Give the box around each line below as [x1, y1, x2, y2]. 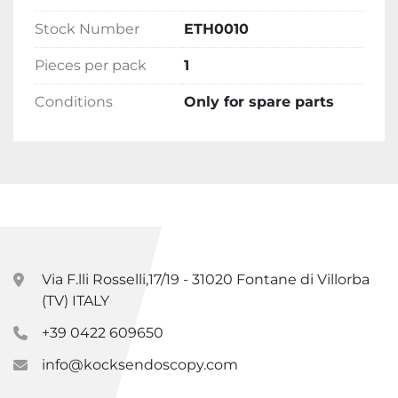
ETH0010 [184, 20, 249, 38]
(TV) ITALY [42, 292, 109, 310]
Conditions [35, 93, 113, 111]
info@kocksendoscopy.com [42, 356, 238, 374]
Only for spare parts [184, 93, 334, 111]
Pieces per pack [35, 57, 147, 75]
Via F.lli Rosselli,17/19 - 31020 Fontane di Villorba [42, 271, 370, 289]
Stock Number [35, 20, 139, 38]
